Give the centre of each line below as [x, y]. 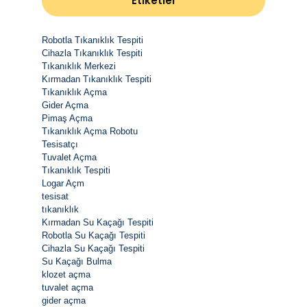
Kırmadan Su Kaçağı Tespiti [98, 222]
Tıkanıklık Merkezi [79, 66]
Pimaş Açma [67, 118]
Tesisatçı [60, 144]
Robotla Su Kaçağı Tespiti [94, 235]
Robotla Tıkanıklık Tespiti [93, 40]
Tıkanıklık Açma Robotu [90, 131]
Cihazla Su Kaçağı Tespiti [93, 248]
